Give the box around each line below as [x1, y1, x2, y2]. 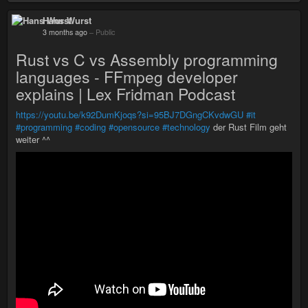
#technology [162, 120, 210, 134]
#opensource [109, 120, 159, 134]
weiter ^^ [16, 133, 50, 146]
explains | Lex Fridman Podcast [16, 82, 235, 106]
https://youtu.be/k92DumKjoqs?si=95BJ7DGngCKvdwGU [16, 108, 243, 122]
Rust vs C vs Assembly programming [16, 48, 278, 71]
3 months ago [43, 27, 87, 38]
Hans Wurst [43, 14, 91, 27]
